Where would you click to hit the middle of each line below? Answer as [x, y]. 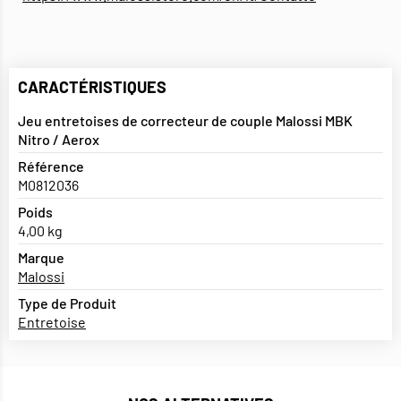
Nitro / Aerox [59, 140]
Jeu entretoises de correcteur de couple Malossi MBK [185, 121]
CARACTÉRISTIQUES [92, 87]
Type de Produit [67, 303]
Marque [41, 258]
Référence [51, 166]
